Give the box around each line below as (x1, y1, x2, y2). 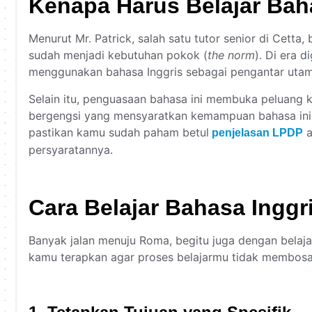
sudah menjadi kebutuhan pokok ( (29, 48, 208, 63)
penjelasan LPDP (212, 126, 303, 139)
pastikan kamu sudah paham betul (29, 125, 209, 139)
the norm (208, 48, 255, 63)
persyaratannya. (29, 142, 113, 157)
